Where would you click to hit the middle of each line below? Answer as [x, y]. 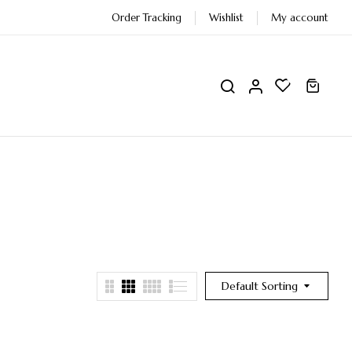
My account [300, 18]
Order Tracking [147, 18]
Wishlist [226, 18]
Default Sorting [260, 286]
